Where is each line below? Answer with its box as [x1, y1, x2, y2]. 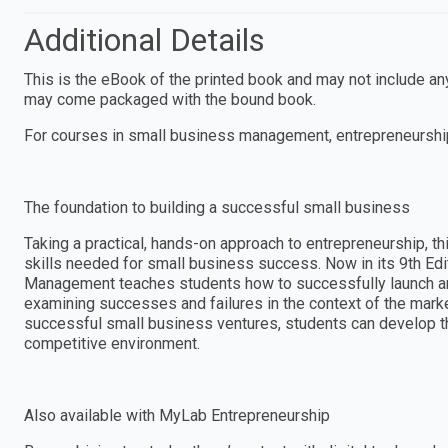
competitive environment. [24, 333, 200, 353]
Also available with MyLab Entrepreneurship [24, 405, 330, 425]
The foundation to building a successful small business [24, 197, 410, 217]
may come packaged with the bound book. [24, 89, 316, 109]
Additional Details [24, 20, 265, 59]
